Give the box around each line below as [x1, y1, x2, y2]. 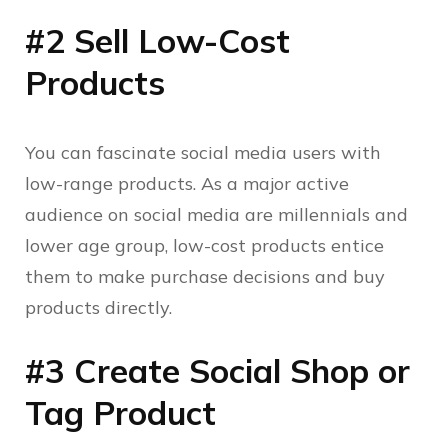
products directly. [25, 296, 177, 320]
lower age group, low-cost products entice [25, 234, 384, 258]
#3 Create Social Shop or [25, 350, 410, 392]
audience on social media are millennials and [25, 203, 408, 227]
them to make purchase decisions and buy [25, 265, 385, 289]
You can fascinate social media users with [25, 141, 381, 165]
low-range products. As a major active [25, 172, 349, 196]
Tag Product [25, 392, 216, 434]
